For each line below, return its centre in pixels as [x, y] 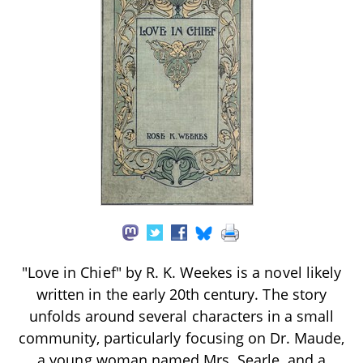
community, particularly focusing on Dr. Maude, [181, 337]
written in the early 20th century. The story [181, 294]
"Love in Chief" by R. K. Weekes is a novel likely [181, 272]
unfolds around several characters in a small [181, 316]
